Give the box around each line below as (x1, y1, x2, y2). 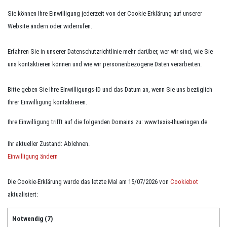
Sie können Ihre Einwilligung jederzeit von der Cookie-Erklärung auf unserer (8, 10, 202, 17)
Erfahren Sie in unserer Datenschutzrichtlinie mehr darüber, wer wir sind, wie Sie (8, 48, 213, 55)
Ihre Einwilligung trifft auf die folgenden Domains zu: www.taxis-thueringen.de (8, 118, 207, 126)
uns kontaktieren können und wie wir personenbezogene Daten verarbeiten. (8, 60, 202, 68)
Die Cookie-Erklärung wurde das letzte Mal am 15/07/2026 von (8, 178, 170, 185)
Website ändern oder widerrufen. (8, 22, 92, 30)
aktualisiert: (8, 191, 38, 198)
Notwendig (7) (12, 215, 53, 222)
